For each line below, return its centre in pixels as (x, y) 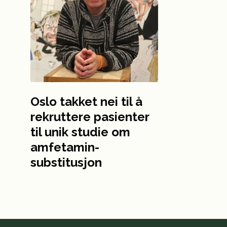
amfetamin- (65, 147)
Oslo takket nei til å (86, 101)
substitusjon (66, 162)
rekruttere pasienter (90, 117)
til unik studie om (80, 132)
